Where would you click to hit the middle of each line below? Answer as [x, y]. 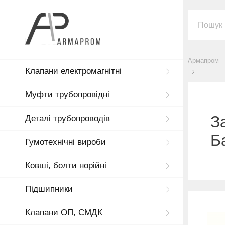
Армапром [203, 61]
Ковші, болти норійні [66, 166]
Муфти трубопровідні [67, 95]
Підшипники [49, 189]
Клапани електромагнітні [73, 71]
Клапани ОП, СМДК [64, 213]
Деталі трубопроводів [68, 119]
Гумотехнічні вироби [66, 142]
